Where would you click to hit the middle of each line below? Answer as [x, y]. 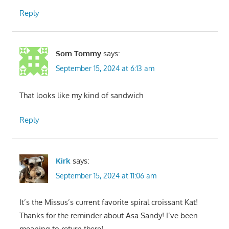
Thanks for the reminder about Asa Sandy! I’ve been [108, 216]
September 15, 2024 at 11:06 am [106, 175]
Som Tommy [78, 54]
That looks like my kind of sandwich [81, 95]
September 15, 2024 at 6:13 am [105, 68]
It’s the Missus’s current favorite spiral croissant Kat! [108, 202]
